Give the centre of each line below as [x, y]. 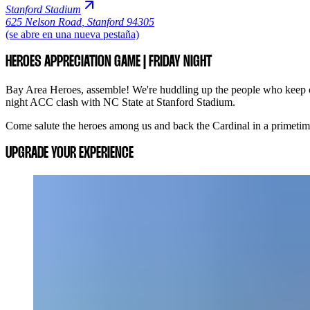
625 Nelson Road [44, 21]
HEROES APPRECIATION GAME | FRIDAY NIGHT [109, 62]
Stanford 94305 [121, 21]
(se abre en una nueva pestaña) [72, 34]
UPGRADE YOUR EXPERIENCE [70, 153]
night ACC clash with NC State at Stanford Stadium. [120, 102]
